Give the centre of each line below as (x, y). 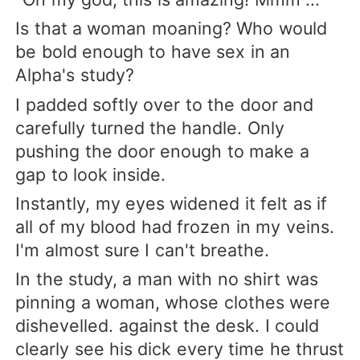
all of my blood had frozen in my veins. (175, 226)
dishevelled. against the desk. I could (168, 325)
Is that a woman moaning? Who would (171, 29)
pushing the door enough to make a (162, 151)
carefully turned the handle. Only (150, 127)
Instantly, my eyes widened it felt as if (172, 203)
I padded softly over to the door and (165, 104)
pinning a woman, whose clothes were (173, 302)
